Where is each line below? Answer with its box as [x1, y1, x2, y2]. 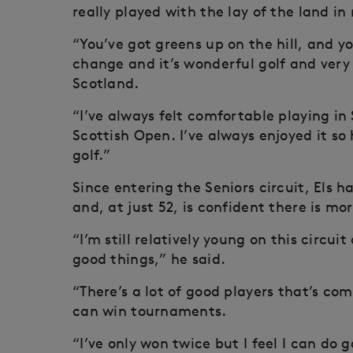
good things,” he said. [72, 250, 226, 269]
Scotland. [72, 74, 139, 93]
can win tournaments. [72, 302, 227, 321]
